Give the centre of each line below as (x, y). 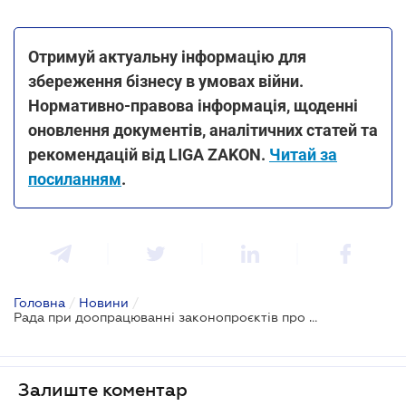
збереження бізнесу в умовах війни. (166, 81)
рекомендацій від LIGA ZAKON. (149, 154)
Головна (39, 302)
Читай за (303, 154)
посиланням (75, 179)
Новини (104, 302)
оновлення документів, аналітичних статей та (203, 130)
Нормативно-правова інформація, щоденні (193, 105)
